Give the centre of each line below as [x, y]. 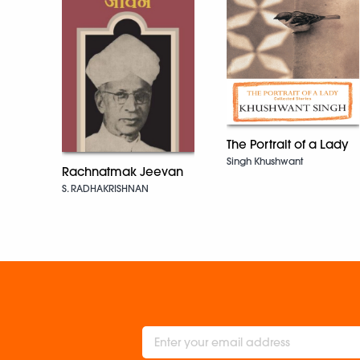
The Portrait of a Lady [288, 144]
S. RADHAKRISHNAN [105, 188]
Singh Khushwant [265, 161]
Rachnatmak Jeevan [123, 171]
